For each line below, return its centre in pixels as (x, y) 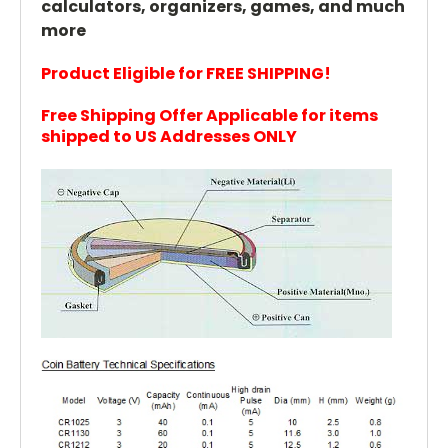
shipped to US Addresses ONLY (169, 136)
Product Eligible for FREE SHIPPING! (186, 73)
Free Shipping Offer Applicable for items (209, 115)
